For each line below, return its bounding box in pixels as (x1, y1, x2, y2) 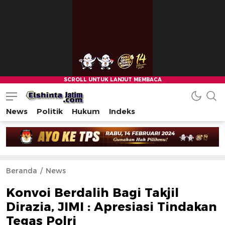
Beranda (6, 166, 37, 176)
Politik (37, 106, 63, 116)
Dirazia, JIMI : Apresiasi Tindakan (6, 199, 217, 214)
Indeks (109, 106, 135, 116)
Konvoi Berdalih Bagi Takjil (6, 185, 179, 200)
